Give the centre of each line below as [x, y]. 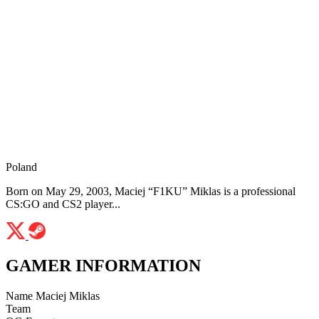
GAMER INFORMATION [103, 266]
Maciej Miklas [68, 296]
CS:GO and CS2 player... [63, 204]
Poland [21, 167]
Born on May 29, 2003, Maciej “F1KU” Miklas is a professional [151, 192]
